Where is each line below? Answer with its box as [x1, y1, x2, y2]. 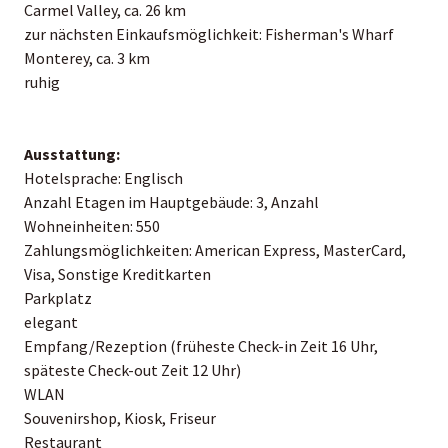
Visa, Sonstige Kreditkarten [24, 263, 211, 284]
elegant [24, 311, 78, 332]
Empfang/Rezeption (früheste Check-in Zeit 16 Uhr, [24, 335, 378, 356]
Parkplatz [24, 287, 92, 308]
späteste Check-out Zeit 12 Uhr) [24, 359, 241, 380]
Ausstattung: [24, 143, 120, 164]
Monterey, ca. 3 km [24, 47, 150, 68]
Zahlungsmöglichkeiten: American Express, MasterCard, [24, 239, 406, 260]
